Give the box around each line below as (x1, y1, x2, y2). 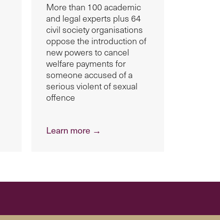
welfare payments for (46, 57, 126, 70)
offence (46, 91, 78, 104)
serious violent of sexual (46, 80, 138, 92)
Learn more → (46, 124, 102, 137)
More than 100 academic (46, 1, 141, 13)
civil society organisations (46, 24, 143, 36)
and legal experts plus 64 (46, 12, 141, 25)
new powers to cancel (46, 46, 130, 58)
